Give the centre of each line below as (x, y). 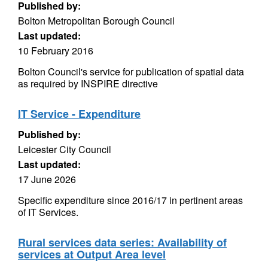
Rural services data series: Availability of (122, 242)
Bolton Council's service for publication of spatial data (131, 71)
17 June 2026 (47, 179)
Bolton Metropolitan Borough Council (96, 21)
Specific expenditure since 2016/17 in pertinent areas (130, 200)
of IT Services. (48, 212)
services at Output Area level (92, 254)
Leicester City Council (65, 149)
